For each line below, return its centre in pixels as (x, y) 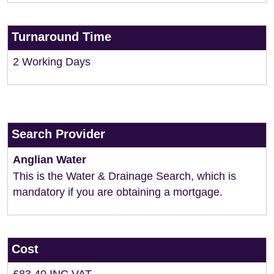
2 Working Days (52, 62)
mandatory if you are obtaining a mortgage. (118, 192)
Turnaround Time (61, 37)
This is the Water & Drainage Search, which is (124, 176)
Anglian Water (50, 160)
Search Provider (58, 134)
